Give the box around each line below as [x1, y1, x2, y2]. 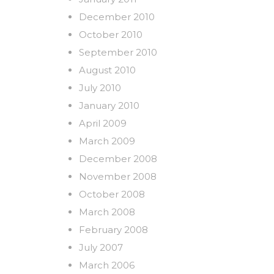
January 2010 [79, 99, 139, 111]
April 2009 [79, 117, 127, 129]
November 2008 [79, 170, 157, 182]
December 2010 [79, 10, 155, 23]
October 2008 [79, 188, 145, 200]
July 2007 [79, 241, 123, 253]
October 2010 [79, 28, 143, 40]
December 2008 [79, 152, 157, 165]
